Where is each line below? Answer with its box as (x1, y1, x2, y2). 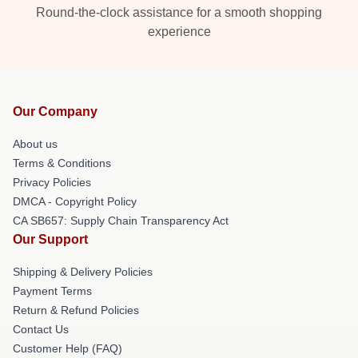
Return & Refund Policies (13, 303, 139, 316)
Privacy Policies (13, 175, 91, 189)
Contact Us (13, 322, 69, 336)
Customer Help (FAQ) (13, 341, 122, 355)
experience (147, 24, 211, 38)
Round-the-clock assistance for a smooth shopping (36, 5, 322, 19)
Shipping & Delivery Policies (13, 265, 153, 278)
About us (13, 137, 58, 150)
